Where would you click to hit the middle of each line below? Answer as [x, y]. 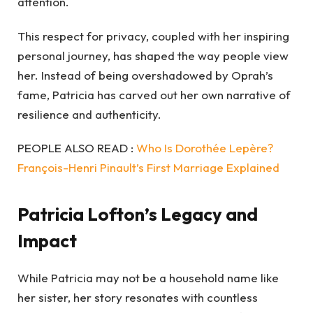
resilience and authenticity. [89, 114]
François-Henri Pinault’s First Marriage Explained [148, 168]
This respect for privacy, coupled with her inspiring [153, 36]
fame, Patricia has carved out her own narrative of [154, 94]
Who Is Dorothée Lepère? [205, 148]
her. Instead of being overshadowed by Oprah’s [145, 75]
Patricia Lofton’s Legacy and [138, 214]
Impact [47, 241]
